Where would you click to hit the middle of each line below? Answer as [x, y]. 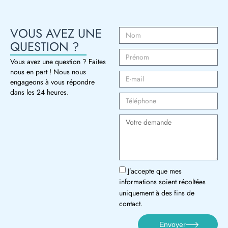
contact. [131, 204]
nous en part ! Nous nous [48, 72]
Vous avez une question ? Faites [58, 61]
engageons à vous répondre [52, 82]
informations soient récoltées [162, 182]
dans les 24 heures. [39, 92]
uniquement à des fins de [157, 193]
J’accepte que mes [155, 171]
